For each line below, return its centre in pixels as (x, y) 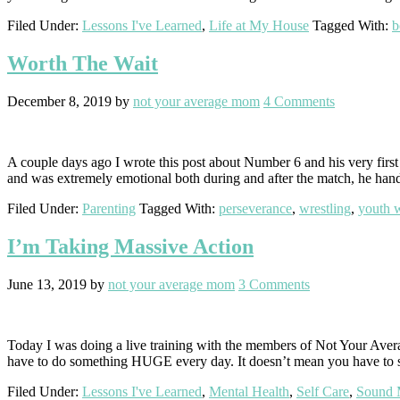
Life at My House (259, 26)
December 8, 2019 (59, 102)
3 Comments (274, 285)
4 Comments (299, 102)
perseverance (255, 209)
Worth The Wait (83, 64)
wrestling (325, 209)
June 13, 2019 (47, 285)
